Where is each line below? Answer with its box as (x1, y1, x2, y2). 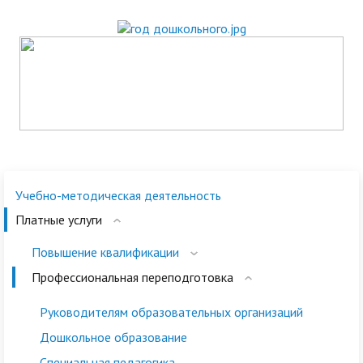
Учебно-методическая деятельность (15, 187, 221, 203)
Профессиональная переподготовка (32, 269, 233, 285)
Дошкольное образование (40, 329, 187, 345)
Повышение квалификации (32, 244, 179, 260)
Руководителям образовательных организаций (40, 304, 303, 320)
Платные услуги (15, 211, 102, 228)
